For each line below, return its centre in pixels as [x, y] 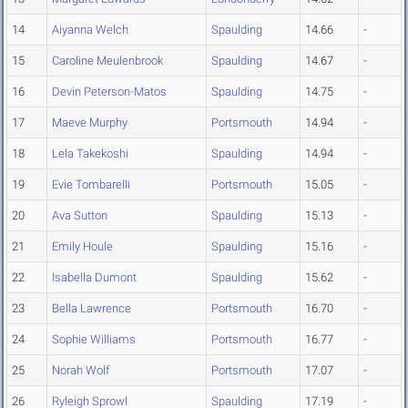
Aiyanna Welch [90, 30]
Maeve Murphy [90, 123]
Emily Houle [82, 247]
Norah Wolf [81, 371]
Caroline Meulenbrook [107, 61]
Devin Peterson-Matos [109, 92]
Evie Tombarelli [91, 185]
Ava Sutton [80, 216]
